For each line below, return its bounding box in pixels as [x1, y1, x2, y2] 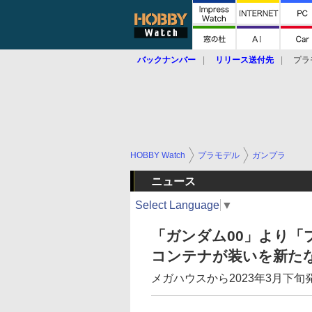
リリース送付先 [215, 55, 274, 65]
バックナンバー [137, 55, 196, 65]
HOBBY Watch [130, 150, 185, 160]
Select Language [135, 198, 219, 211]
